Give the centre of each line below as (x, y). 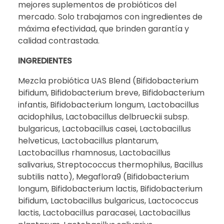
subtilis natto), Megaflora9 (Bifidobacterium (103, 176)
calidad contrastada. (59, 40)
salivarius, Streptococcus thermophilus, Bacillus (110, 164)
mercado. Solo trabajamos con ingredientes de (110, 16)
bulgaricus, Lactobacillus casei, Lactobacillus (104, 128)
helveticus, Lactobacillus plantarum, (88, 140)
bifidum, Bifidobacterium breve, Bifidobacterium (111, 92)
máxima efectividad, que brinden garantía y (103, 28)
